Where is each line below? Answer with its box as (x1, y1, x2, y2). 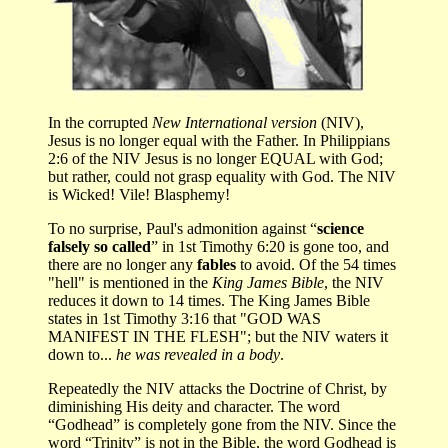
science (317, 219, 364, 237)
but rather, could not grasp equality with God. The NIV (48, 167, 396, 185)
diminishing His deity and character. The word (48, 397, 340, 415)
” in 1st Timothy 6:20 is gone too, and (151, 237, 389, 255)
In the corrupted (48, 113, 152, 131)
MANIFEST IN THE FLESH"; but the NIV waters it (48, 327, 388, 345)
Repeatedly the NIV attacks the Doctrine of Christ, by (48, 379, 387, 397)
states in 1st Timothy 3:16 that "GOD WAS (48, 309, 321, 327)
